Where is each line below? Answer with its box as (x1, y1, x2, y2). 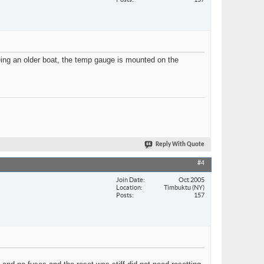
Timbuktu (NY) (164, 183, 204, 191)
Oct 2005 (179, 176, 204, 183)
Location (116, 183, 141, 191)
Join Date (116, 176, 143, 183)
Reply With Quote (156, 141, 204, 148)
